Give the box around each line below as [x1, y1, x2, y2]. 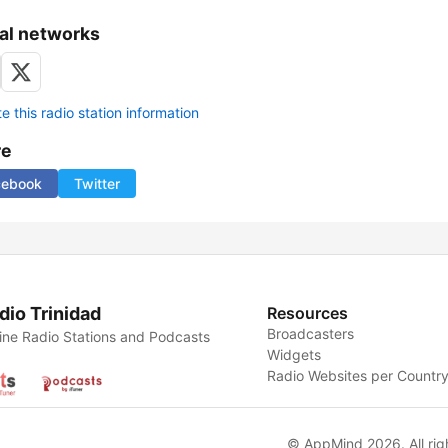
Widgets [267, 346, 322, 364]
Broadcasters [267, 325, 355, 343]
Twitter [74, 175, 120, 193]
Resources [267, 303, 349, 324]
